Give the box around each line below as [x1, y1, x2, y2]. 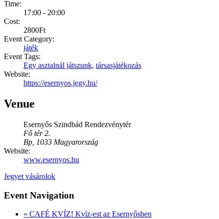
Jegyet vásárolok [4, 172, 55, 180]
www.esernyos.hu [23, 155, 79, 164]
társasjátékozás [96, 61, 141, 69]
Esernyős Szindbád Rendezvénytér [23, 120, 131, 129]
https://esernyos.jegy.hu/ [23, 78, 97, 87]
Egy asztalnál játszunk [23, 61, 92, 69]
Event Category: [4, 34, 54, 43]
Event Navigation [4, 190, 74, 200]
